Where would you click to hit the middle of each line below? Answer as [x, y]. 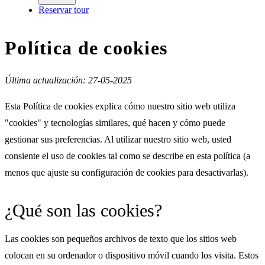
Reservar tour [64, 10]
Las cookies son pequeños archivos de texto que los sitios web [121, 238]
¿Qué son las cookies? [83, 210]
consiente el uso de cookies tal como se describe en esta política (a [127, 156]
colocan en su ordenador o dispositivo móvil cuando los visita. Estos [132, 255]
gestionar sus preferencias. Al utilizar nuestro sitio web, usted [118, 139]
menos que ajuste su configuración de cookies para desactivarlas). [127, 172]
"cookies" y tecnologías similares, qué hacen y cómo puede [115, 122]
